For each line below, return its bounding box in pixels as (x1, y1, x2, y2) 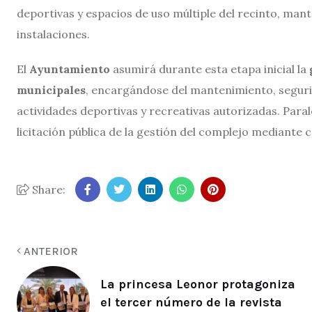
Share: (29, 182, 65, 196)
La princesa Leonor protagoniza (100, 276, 295, 292)
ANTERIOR (21, 244, 78, 258)
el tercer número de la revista (100, 295, 282, 311)
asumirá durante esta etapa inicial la (113, 61, 306, 76)
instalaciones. (17, 26, 90, 41)
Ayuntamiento (26, 61, 113, 76)
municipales (17, 82, 86, 97)
